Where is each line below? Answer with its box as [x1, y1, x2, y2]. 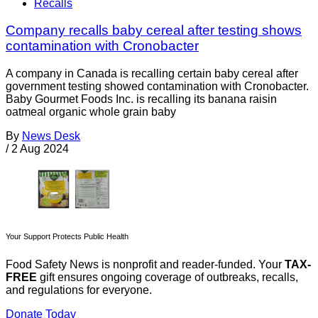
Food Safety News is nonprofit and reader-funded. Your [6, 258, 285, 271]
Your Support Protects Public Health [6, 232, 128, 241]
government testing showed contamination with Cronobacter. [6, 80, 309, 93]
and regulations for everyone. [6, 284, 152, 297]
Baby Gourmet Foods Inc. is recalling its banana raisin [6, 93, 277, 106]
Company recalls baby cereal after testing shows [6, 23, 302, 38]
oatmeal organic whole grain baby [6, 106, 176, 119]
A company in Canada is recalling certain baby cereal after [6, 67, 298, 80]
